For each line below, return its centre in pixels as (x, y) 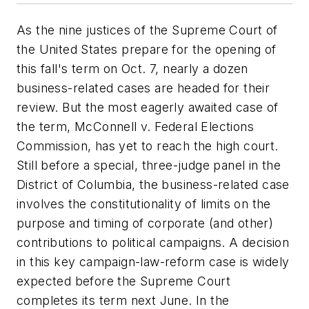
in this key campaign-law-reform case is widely (153, 262)
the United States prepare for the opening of (147, 49)
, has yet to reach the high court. (183, 146)
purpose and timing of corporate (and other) (145, 223)
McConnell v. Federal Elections (165, 127)
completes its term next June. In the (123, 300)
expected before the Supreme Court (124, 281)
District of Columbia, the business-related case (153, 185)
